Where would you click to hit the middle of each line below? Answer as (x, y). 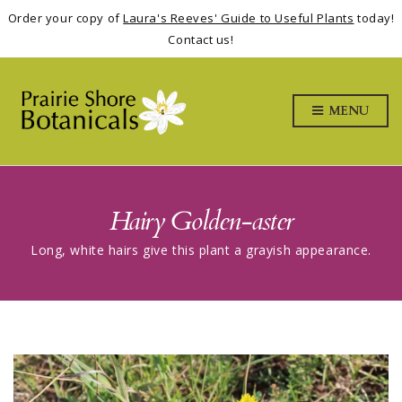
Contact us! (201, 39)
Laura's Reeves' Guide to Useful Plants (239, 18)
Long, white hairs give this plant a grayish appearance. (201, 250)
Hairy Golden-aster (201, 222)
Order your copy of (66, 18)
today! (374, 18)
